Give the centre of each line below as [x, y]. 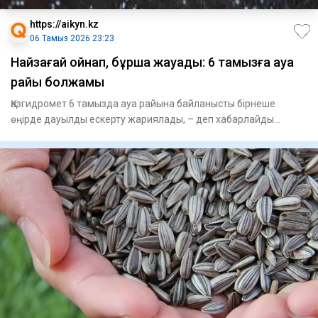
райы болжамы [57, 82]
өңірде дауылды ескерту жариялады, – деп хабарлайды [142, 120]
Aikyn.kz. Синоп [46, 135]
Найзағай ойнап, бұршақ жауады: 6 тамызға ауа [152, 62]
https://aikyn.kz [64, 24]
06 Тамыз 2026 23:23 [72, 39]
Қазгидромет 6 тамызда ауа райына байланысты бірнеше [143, 104]
